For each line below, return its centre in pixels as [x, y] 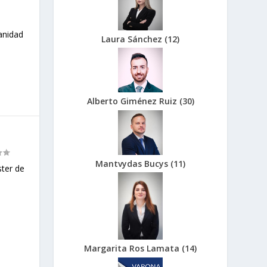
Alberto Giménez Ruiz [133, 101]
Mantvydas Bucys [133, 163]
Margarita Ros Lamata [133, 249]
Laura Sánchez [133, 39]
